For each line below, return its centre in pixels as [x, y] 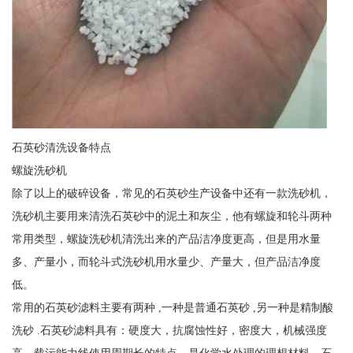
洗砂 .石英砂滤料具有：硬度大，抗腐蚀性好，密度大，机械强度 [169, 331]
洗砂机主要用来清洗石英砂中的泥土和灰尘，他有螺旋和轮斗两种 [171, 216]
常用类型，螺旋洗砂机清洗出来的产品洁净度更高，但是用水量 [166, 239]
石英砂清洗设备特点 [61, 148]
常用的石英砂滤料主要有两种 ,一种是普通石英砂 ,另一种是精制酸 [172, 308]
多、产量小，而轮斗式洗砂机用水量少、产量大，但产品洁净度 [166, 262]
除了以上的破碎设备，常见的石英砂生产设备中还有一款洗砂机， [171, 193]
